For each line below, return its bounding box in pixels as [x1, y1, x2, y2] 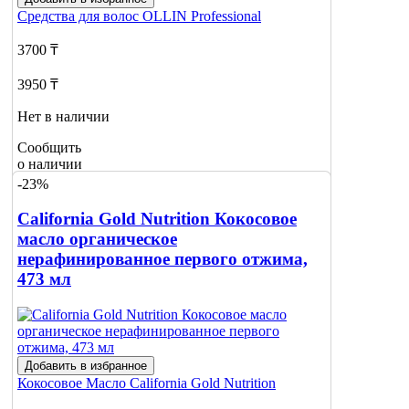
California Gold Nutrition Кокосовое [17, 209, 297, 229]
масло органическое [17, 229, 177, 249]
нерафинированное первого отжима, [17, 249, 308, 269]
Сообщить [17, 140, 81, 156]
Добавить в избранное [25, 359, 147, 373]
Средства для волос [17, 8, 142, 25]
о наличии [17, 156, 82, 173]
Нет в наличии [17, 109, 110, 125]
